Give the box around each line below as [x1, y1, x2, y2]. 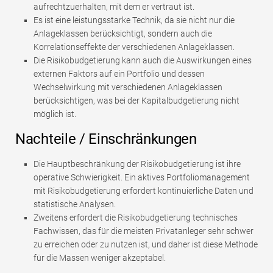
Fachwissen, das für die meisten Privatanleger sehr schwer [34, 225, 253, 236]
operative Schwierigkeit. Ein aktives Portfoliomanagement [34, 172, 250, 182]
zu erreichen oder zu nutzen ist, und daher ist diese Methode [34, 239, 258, 249]
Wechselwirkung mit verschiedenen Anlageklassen [34, 82, 222, 92]
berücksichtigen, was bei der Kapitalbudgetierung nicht [34, 95, 239, 105]
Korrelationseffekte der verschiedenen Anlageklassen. [34, 41, 235, 52]
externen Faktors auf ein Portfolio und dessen [34, 68, 205, 79]
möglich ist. [34, 108, 76, 119]
